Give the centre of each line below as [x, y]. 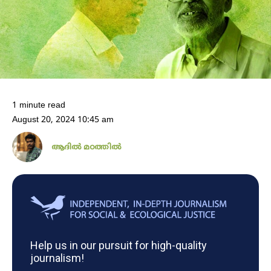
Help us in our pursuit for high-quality [119, 245]
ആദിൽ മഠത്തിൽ [86, 147]
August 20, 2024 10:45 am [63, 120]
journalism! [57, 258]
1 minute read [39, 105]
